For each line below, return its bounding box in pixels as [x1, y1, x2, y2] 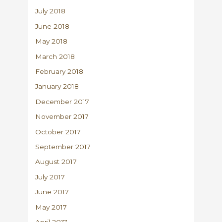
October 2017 [35, 127, 81, 136]
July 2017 [35, 172, 65, 181]
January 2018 [35, 82, 79, 91]
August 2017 [35, 158, 77, 166]
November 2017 [35, 112, 89, 121]
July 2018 [35, 7, 66, 15]
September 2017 [35, 142, 91, 151]
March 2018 [35, 52, 75, 60]
